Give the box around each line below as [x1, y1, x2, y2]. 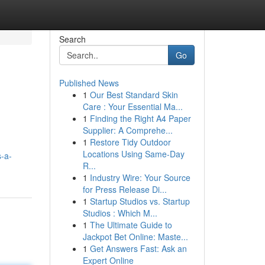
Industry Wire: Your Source [89, 172, 190, 183]
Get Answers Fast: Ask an [89, 243, 187, 254]
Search [59, 33, 86, 45]
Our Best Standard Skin [89, 89, 178, 101]
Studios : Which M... [82, 207, 157, 219]
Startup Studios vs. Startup [89, 195, 190, 207]
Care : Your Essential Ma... [82, 101, 183, 112]
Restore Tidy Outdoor [89, 136, 171, 148]
